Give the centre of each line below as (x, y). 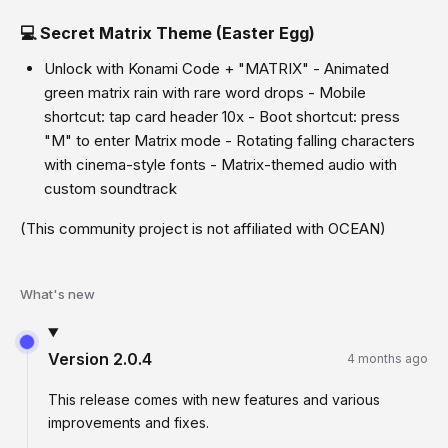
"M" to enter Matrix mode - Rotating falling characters (229, 140)
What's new (57, 294)
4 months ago (387, 358)
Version (80, 359)
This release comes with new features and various (214, 399)
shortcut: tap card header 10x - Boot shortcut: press (222, 116)
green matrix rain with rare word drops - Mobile (205, 92)
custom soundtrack (110, 188)
